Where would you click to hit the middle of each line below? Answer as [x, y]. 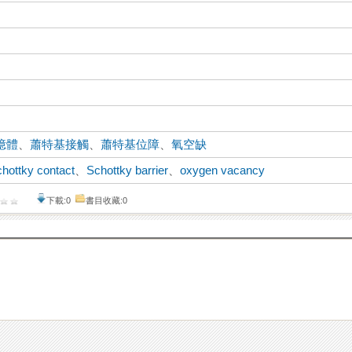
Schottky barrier [128, 171]
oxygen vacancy [223, 171]
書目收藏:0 [107, 201]
